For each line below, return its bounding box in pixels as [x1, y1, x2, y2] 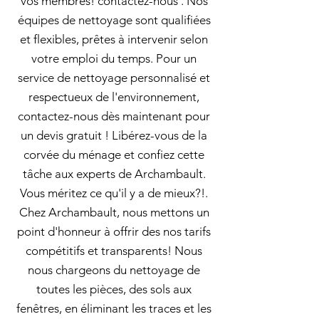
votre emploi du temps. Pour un [31, 51, 197, 66]
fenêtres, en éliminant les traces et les [16, 301, 211, 315]
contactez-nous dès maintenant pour [18, 109, 210, 123]
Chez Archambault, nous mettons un [19, 205, 209, 219]
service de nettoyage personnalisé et [18, 70, 210, 85]
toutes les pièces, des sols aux [36, 282, 192, 296]
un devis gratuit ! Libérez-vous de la [21, 128, 207, 142]
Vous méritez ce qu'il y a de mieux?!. [20, 186, 208, 200]
